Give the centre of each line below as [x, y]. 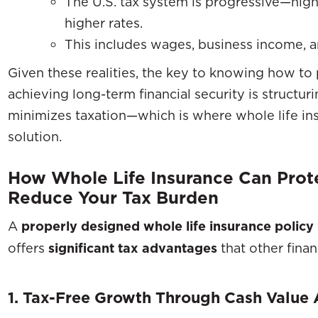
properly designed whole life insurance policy [168, 226]
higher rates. [104, 22]
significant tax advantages [133, 248]
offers [28, 247]
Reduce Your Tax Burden [113, 197]
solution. [35, 136]
